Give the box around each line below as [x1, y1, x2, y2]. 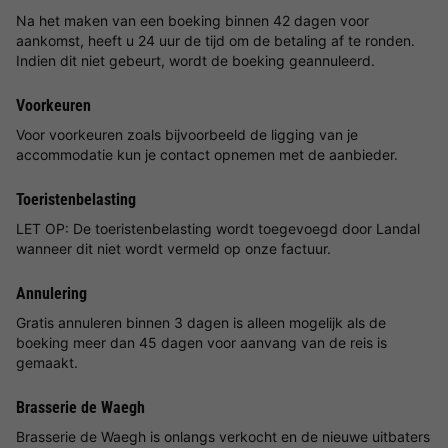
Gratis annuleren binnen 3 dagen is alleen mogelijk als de [16, 313, 386, 331]
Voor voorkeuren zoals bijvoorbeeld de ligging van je [16, 125, 358, 143]
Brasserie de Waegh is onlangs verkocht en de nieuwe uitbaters [16, 427, 430, 445]
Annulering [16, 283, 87, 303]
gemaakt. [16, 353, 78, 371]
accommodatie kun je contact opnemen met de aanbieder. [16, 145, 398, 163]
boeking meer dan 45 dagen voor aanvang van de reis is [16, 333, 387, 351]
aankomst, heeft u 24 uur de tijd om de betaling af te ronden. [16, 31, 415, 49]
